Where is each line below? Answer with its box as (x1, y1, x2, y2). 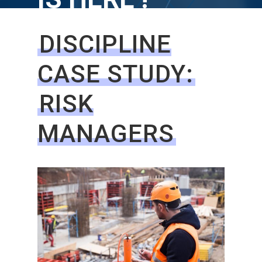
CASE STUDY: (37, 60, 194, 89)
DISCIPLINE (39, 30, 172, 59)
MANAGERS (37, 119, 175, 149)
